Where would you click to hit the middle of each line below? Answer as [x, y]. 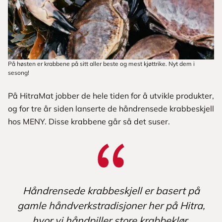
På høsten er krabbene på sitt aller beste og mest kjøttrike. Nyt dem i [101, 64]
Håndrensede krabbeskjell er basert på [111, 191]
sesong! [19, 73]
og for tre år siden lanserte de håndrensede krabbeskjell [111, 109]
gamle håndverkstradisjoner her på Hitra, [111, 206]
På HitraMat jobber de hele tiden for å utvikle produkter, [111, 96]
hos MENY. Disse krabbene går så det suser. [89, 122]
